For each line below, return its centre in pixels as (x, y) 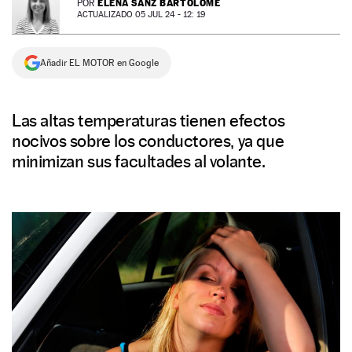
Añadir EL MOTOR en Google (99, 63)
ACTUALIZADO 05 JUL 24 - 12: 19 (141, 15)
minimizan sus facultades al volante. (139, 161)
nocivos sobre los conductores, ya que (148, 141)
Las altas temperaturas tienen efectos (148, 120)
